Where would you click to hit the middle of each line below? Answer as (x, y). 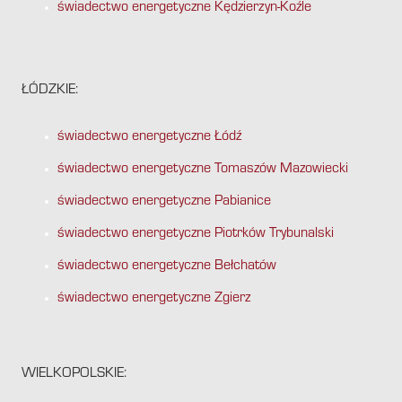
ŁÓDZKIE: (50, 91)
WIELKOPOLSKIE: (74, 375)
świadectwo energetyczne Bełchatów (167, 267)
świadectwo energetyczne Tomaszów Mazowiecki (203, 170)
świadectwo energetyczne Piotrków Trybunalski (196, 235)
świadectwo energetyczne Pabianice (164, 202)
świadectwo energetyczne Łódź (149, 138)
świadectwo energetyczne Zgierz (154, 299)
